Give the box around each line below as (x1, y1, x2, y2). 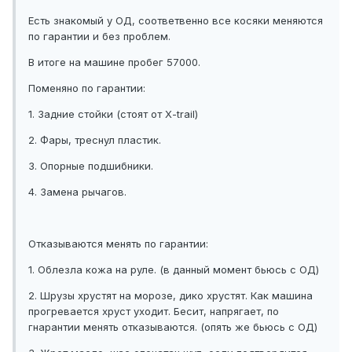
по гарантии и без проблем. (28, 30, 170, 43)
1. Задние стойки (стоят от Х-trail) (28, 108, 198, 121)
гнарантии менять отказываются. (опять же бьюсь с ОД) (28, 321, 317, 334)
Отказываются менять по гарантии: (28, 237, 208, 251)
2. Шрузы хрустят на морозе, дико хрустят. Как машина (28, 289, 313, 302)
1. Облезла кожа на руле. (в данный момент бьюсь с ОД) (28, 263, 319, 277)
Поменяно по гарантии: (28, 82, 145, 95)
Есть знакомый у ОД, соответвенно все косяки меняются (28, 14, 323, 27)
